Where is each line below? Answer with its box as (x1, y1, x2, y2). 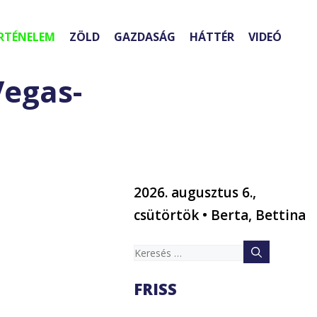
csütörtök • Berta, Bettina (134, 206, 306, 225)
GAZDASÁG (114, 29, 175, 45)
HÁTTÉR (190, 29, 234, 45)
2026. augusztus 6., (134, 183, 257, 202)
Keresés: (133, 242, 187, 261)
